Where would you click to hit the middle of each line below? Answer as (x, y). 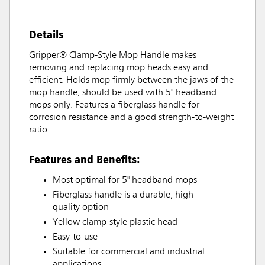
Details (46, 34)
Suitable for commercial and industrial (129, 252)
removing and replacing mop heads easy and (119, 68)
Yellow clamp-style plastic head (115, 222)
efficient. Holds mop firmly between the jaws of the (131, 80)
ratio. (39, 130)
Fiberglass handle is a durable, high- (125, 195)
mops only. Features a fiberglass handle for (114, 105)
